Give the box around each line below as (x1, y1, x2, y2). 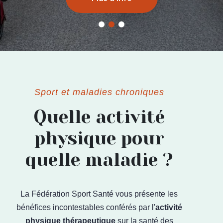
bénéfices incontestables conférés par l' (16, 203, 155, 212)
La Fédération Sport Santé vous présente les (20, 190, 178, 198)
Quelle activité (33, 107, 165, 127)
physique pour (34, 128, 164, 149)
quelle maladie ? (25, 149, 173, 170)
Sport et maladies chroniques (34, 87, 164, 97)
